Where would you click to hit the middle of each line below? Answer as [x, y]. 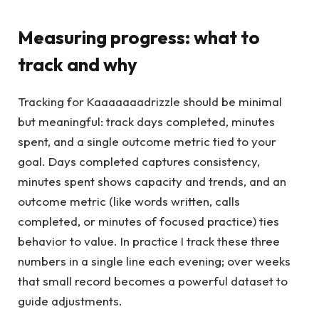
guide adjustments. [70, 301]
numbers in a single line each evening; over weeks [154, 261]
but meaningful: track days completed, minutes [146, 122]
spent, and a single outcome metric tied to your [147, 142]
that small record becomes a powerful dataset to [153, 281]
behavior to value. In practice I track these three [149, 241]
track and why [78, 64]
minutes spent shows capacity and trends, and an [152, 182]
